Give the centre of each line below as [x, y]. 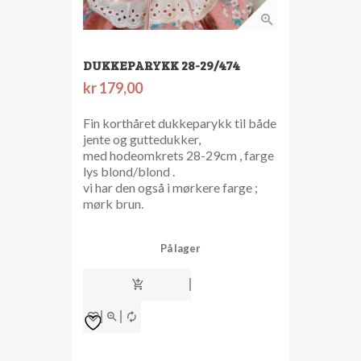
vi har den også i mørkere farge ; [170, 188]
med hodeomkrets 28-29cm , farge [178, 156]
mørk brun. [113, 204]
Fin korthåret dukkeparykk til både [180, 123]
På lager [180, 249]
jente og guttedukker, [142, 139]
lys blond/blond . [129, 172]
